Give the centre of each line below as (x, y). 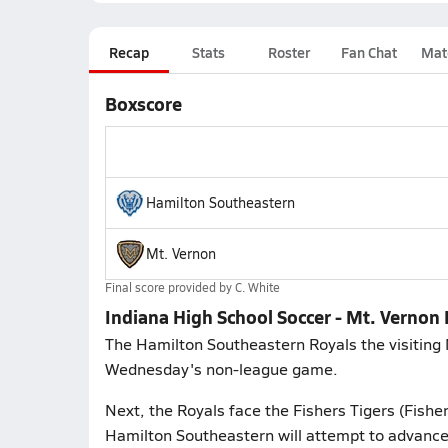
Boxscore (143, 103)
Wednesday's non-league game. (221, 368)
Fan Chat (368, 52)
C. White (257, 287)
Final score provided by (169, 287)
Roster (288, 52)
